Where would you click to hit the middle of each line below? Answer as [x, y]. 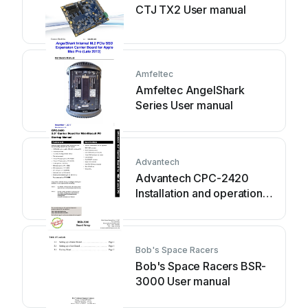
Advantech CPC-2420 [192, 178]
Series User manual [185, 105]
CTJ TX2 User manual [191, 10]
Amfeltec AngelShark [190, 90]
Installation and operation [199, 193]
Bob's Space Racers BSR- [201, 266]
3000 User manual [183, 281]
